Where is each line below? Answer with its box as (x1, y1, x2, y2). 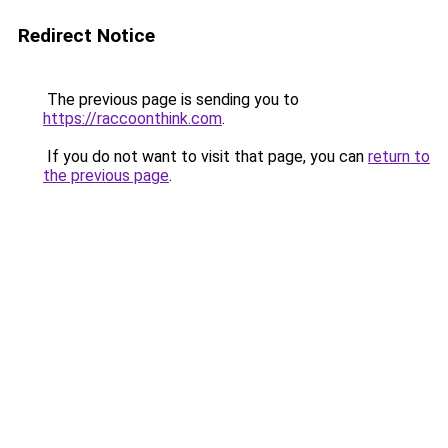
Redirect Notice (18, 24, 155, 47)
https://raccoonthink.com (43, 109, 222, 128)
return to (368, 147, 430, 166)
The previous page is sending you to (43, 90, 299, 109)
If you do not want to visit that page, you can (43, 147, 368, 166)
